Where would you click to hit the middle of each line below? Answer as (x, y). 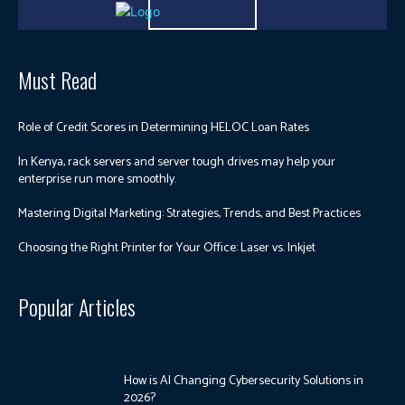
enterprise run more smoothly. (97, 179)
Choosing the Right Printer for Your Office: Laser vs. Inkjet (167, 248)
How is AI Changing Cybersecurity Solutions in (244, 381)
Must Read (57, 79)
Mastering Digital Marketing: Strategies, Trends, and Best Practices (189, 213)
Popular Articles (77, 306)
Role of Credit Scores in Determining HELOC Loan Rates (164, 127)
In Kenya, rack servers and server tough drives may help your (177, 162)
